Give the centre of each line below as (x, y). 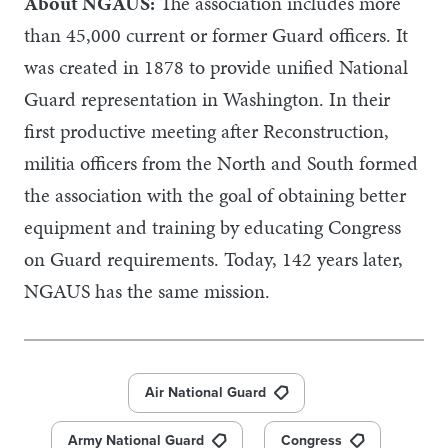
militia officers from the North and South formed (221, 162)
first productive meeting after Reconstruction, (206, 130)
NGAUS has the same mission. (147, 290)
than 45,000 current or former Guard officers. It (216, 34)
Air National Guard (205, 392)
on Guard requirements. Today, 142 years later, (213, 258)
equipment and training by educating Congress (212, 226)
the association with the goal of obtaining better (215, 194)
